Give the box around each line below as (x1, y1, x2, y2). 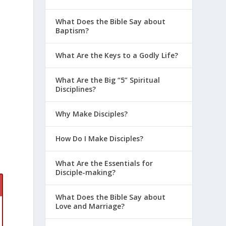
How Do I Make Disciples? (55, 133, 144, 143)
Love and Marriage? (55, 201, 125, 211)
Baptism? (55, 25, 89, 35)
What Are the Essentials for (55, 158, 153, 168)
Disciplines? (55, 84, 96, 94)
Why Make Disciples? (55, 108, 128, 119)
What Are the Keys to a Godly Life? (55, 50, 179, 60)
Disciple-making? (55, 167, 116, 177)
